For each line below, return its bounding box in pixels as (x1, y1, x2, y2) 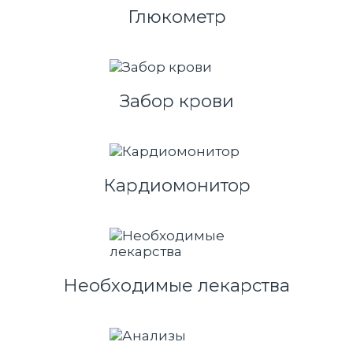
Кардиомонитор (102, 175, 251, 196)
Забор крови (119, 91, 234, 112)
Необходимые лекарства (63, 275, 290, 296)
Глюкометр (127, 6, 226, 28)
